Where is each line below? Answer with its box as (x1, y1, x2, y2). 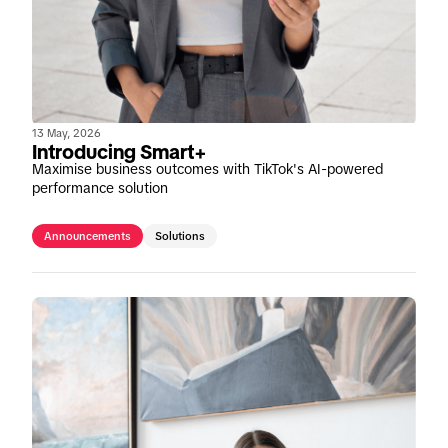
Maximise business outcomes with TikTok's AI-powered (32, 160, 383, 177)
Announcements (44, 229, 131, 242)
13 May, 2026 (32, 126, 101, 139)
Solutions (155, 229, 205, 242)
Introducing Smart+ (32, 140, 207, 163)
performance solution (32, 179, 168, 196)
